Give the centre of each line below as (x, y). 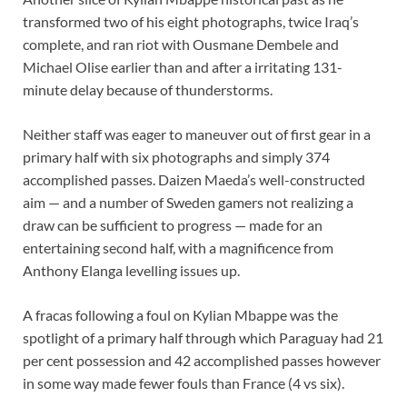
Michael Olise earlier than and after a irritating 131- (183, 67)
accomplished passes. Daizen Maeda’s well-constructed (194, 180)
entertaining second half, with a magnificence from (178, 248)
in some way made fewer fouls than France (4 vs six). (185, 383)
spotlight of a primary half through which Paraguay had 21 (203, 338)
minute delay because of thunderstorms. (148, 90)
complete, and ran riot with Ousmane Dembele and (181, 45)
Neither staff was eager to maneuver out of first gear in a (197, 134)
